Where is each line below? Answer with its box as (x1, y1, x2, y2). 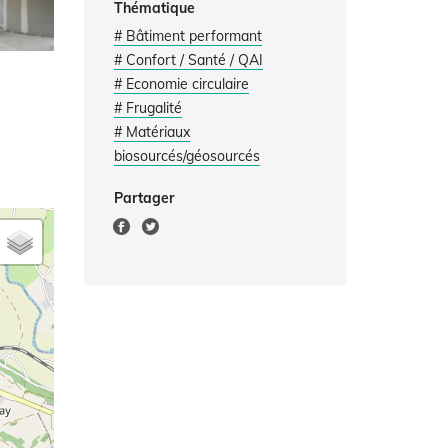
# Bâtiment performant (113, 27, 262, 45)
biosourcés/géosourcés (113, 147, 260, 165)
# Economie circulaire (113, 75, 249, 93)
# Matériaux (113, 123, 190, 141)
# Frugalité (113, 99, 182, 117)
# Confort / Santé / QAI (113, 51, 263, 69)
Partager (113, 189, 174, 207)
